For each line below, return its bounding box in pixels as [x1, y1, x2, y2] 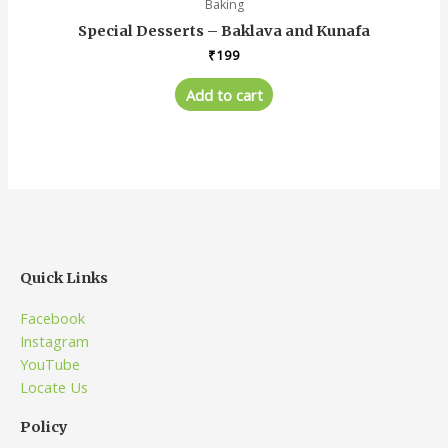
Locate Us [20, 377, 88, 398]
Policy [20, 418, 68, 437]
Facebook [20, 308, 85, 329]
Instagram [20, 331, 89, 352]
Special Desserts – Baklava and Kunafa [78, 22, 370, 41]
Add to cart [185, 84, 263, 105]
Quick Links [20, 269, 108, 288]
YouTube [20, 354, 80, 375]
